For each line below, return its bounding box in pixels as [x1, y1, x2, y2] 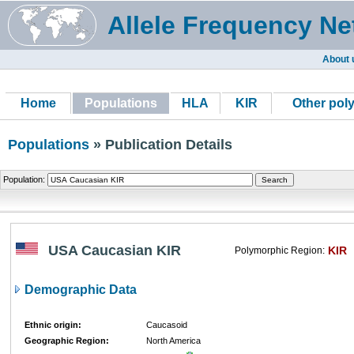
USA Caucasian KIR [48, 243, 181, 258]
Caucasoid [146, 320, 187, 330]
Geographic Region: [24, 336, 109, 345]
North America [146, 336, 201, 345]
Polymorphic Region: [235, 245, 325, 256]
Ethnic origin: [24, 320, 81, 330]
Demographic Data [21, 283, 137, 296]
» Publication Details [89, 137, 232, 153]
